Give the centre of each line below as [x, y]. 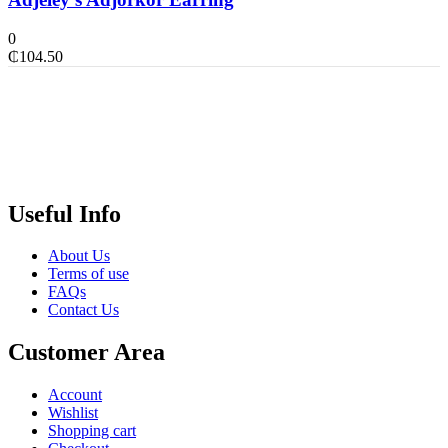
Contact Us [83, 310]
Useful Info [64, 213]
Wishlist [73, 413]
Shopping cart [92, 431]
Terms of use [88, 274]
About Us [79, 256]
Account [75, 395]
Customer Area [86, 352]
